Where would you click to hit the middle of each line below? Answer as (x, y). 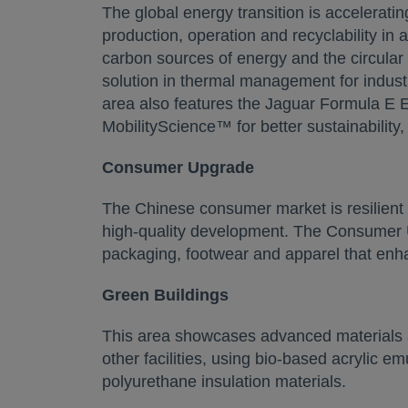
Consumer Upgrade (178, 168)
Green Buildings (165, 295)
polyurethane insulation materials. (224, 382)
